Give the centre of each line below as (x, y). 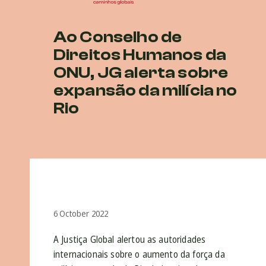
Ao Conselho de (118, 37)
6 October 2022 (81, 213)
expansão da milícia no (145, 91)
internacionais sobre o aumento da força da (139, 254)
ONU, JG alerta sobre (141, 73)
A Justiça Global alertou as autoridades (130, 240)
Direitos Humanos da (140, 55)
